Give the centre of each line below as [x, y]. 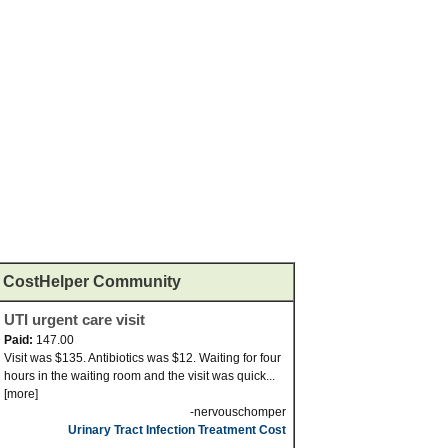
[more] [21, 394]
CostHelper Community [92, 281]
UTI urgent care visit [74, 319]
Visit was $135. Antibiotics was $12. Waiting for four [142, 358]
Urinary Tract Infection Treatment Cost [177, 430]
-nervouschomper [238, 412]
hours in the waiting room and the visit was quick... [139, 376]
